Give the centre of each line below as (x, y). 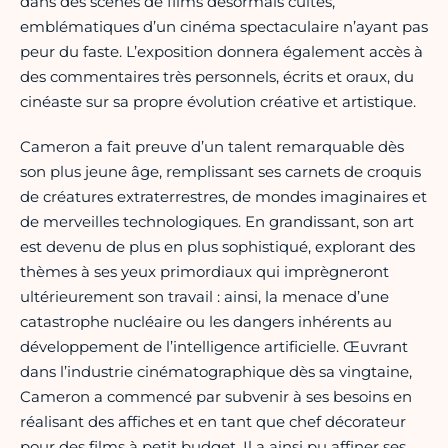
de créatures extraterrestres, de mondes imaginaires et (223, 196)
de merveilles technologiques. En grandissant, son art (217, 221)
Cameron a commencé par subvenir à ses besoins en (216, 396)
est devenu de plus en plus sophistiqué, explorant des (217, 246)
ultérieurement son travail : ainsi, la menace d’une (204, 296)
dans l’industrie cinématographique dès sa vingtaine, (216, 371)
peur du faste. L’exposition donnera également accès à (221, 51)
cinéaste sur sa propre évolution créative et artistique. (218, 101)
